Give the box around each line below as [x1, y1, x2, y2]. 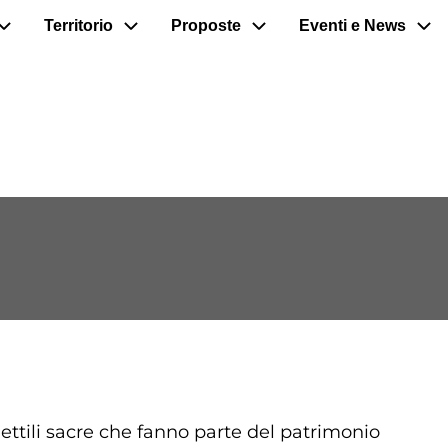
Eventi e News [299, 17, 406, 35]
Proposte [171, 17, 241, 35]
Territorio [44, 17, 113, 35]
